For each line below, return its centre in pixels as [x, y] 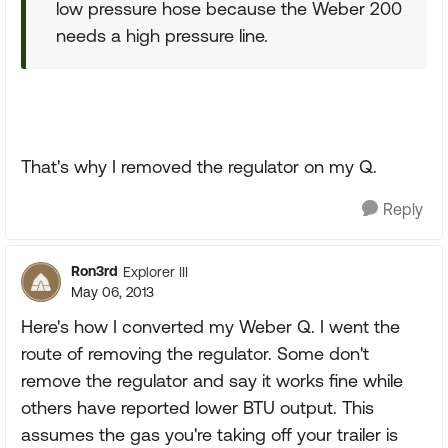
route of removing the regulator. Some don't [195, 353]
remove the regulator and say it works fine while [212, 380]
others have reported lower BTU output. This [197, 407]
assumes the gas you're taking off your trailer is [209, 434]
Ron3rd [94, 271]
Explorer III [155, 271]
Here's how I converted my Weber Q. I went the [210, 326]
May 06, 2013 [112, 292]
